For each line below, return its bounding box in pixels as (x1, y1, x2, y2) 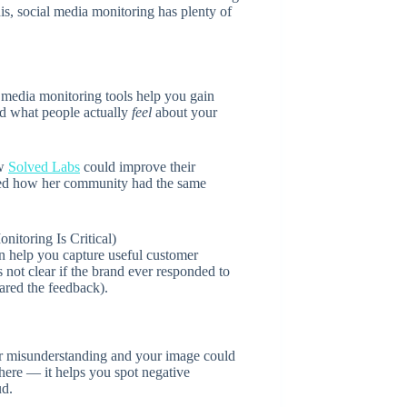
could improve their (80, 158, 195, 174)
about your (152, 104, 217, 120)
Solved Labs (8, 158, 80, 174)
